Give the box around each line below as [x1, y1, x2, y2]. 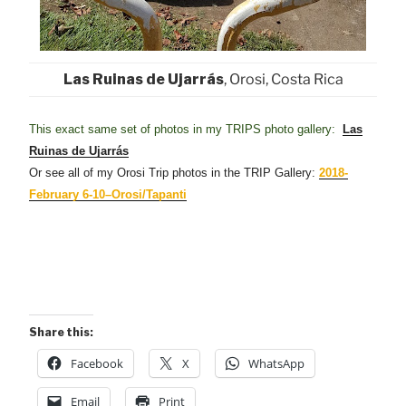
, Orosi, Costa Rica [223, 70, 343, 88]
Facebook [71, 354, 123, 372]
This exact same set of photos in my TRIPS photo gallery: [29, 121, 343, 136]
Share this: [29, 324, 93, 339]
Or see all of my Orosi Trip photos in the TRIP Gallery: [29, 165, 319, 179]
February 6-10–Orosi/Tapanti [29, 187, 187, 201]
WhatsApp [248, 354, 304, 372]
